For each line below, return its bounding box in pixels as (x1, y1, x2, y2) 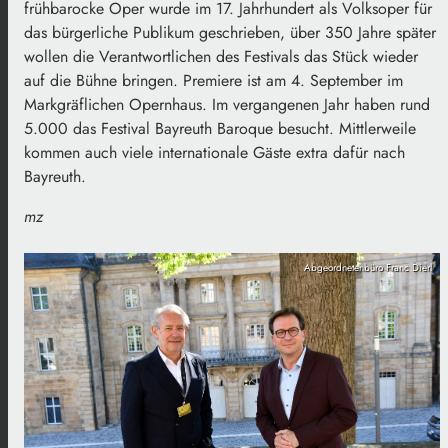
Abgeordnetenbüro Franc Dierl (304, 259, 432, 275)
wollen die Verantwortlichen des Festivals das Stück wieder (24, 44, 418, 68)
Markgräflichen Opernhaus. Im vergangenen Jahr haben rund (24, 92, 430, 116)
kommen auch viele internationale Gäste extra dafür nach (24, 140, 405, 164)
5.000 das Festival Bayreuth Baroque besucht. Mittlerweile (24, 116, 416, 140)
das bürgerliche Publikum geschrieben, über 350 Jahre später (24, 20, 436, 44)
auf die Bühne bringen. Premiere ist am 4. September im (24, 68, 403, 92)
